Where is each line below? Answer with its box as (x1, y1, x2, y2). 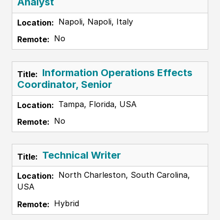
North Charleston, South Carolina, (55, 170, 190, 180)
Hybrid (51, 198, 79, 209)
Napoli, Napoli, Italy (55, 17, 133, 27)
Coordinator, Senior (17, 79, 112, 91)
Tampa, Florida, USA (55, 99, 137, 110)
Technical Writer (42, 149, 121, 162)
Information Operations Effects (42, 67, 192, 79)
